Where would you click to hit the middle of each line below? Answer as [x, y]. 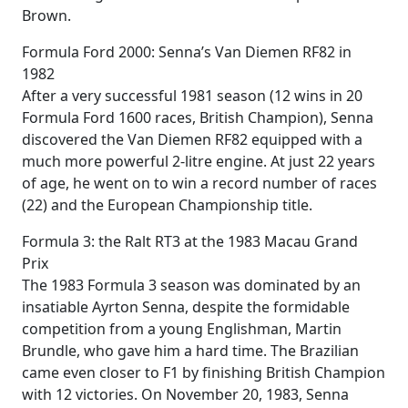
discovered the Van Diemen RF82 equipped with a [192, 139]
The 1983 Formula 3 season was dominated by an [191, 285]
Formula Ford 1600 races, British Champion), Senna [198, 117]
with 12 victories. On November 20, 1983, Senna [185, 394]
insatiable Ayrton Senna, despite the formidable [186, 307]
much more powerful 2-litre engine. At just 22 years [199, 161]
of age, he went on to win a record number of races [199, 183]
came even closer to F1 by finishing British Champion [204, 372]
